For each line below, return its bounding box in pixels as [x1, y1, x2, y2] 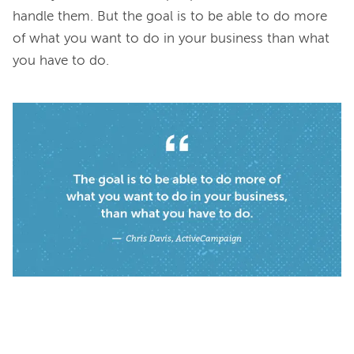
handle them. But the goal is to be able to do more [13, 9, 327, 24]
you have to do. [13, 54, 109, 68]
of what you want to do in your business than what [13, 32, 330, 46]
